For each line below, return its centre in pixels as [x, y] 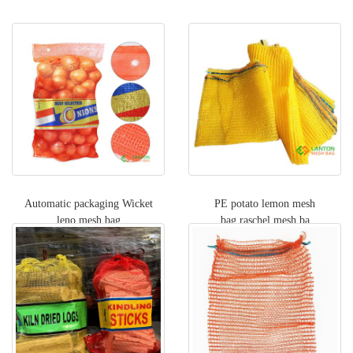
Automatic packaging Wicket [88, 203]
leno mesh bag [88, 220]
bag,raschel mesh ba [265, 220]
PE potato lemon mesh [265, 203]
